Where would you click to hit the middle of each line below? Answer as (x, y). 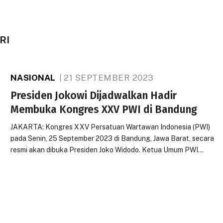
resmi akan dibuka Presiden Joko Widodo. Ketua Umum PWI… (107, 150)
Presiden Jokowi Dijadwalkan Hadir (94, 96)
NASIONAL (33, 78)
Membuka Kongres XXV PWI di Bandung (104, 110)
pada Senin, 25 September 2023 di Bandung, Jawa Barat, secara (112, 138)
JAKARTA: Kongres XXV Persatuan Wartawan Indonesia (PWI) (111, 127)
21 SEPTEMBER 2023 (109, 78)
